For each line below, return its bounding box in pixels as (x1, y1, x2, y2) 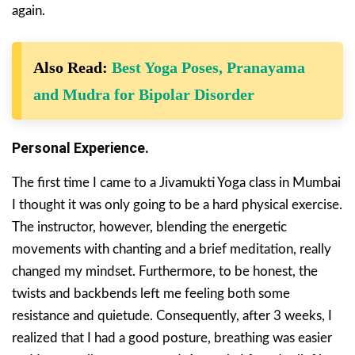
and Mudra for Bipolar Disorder (33, 86, 254, 104)
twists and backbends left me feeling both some (12, 287, 290, 301)
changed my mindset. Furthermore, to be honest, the (12, 265, 318, 279)
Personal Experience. (12, 139, 149, 157)
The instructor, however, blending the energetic (12, 220, 287, 235)
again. (12, 4, 45, 18)
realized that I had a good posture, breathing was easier (12, 331, 332, 345)
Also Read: (33, 59, 112, 77)
